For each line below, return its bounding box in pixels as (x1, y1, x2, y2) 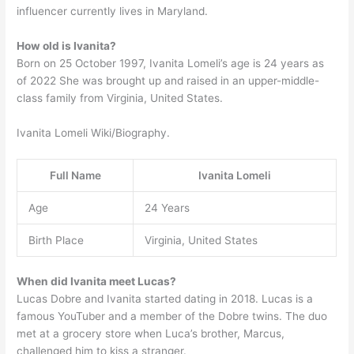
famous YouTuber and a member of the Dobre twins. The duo (17, 310, 328, 323)
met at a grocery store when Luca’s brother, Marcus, (17, 327, 285, 341)
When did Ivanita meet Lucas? (17, 275, 177, 288)
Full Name (49, 168, 101, 182)
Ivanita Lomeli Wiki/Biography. (17, 126, 171, 139)
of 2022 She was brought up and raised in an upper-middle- (17, 74, 320, 87)
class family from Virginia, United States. (17, 92, 224, 104)
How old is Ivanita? (17, 40, 117, 52)
